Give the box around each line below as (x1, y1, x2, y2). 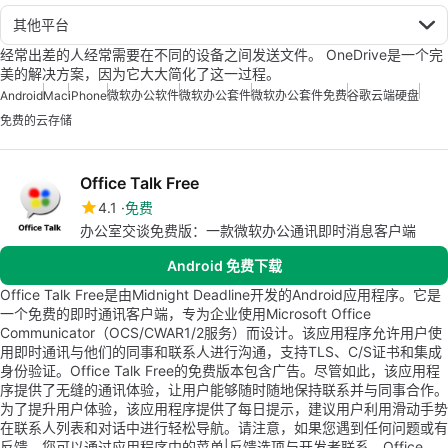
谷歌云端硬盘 (347, 88, 419, 103)
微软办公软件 (107, 88, 179, 103)
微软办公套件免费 (251, 88, 347, 103)
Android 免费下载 (166, 257, 282, 274)
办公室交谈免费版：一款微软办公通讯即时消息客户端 (80, 222, 416, 239)
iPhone (68, 88, 107, 103)
